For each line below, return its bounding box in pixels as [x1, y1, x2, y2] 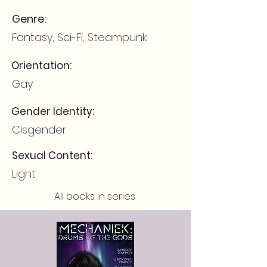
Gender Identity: [11, 104, 94, 119]
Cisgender [12, 122, 66, 137]
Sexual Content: [12, 148, 92, 163]
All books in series [54, 190, 135, 203]
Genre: [12, 11, 46, 26]
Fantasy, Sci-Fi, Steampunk [12, 30, 147, 45]
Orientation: [11, 58, 72, 73]
